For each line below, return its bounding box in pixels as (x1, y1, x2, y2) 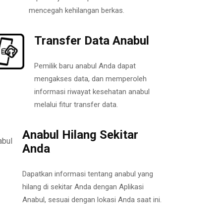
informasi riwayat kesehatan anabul (34, 87, 150, 96)
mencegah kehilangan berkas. (29, 5, 125, 15)
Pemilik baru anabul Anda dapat (34, 61, 136, 70)
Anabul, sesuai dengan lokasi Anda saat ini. (22, 195, 162, 204)
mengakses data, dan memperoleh (34, 74, 147, 83)
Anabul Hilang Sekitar (22, 127, 138, 142)
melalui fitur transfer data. (34, 100, 118, 109)
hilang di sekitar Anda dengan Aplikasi (22, 182, 144, 191)
